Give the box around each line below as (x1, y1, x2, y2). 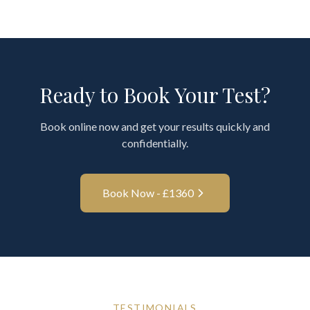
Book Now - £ (102, 186, 169, 199)
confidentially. (122, 136, 188, 149)
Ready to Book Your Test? (39, 81, 271, 109)
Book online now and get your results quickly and (40, 120, 270, 133)
